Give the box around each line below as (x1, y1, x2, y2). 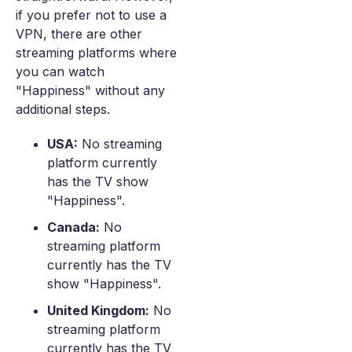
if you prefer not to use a (16, 7, 167, 23)
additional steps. (16, 101, 110, 117)
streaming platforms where (16, 45, 177, 60)
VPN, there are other (16, 26, 142, 42)
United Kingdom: (47, 302, 149, 318)
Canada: (47, 219, 100, 235)
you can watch (16, 64, 104, 79)
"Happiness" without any (16, 82, 165, 98)
